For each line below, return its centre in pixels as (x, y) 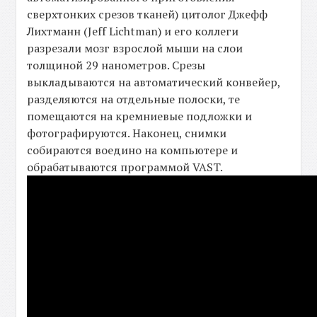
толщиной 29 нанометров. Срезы (116, 65)
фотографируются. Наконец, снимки (127, 133)
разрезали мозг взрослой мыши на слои (135, 48)
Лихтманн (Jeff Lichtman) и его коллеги (133, 31)
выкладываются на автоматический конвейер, (154, 82)
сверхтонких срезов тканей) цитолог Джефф (148, 14)
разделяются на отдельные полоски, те (134, 99)
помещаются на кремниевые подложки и (140, 116)
